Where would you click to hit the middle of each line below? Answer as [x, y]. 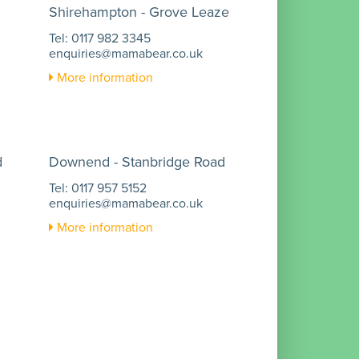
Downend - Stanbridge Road [137, 162]
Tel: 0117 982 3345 [100, 38]
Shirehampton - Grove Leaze [139, 12]
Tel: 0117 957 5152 [98, 188]
